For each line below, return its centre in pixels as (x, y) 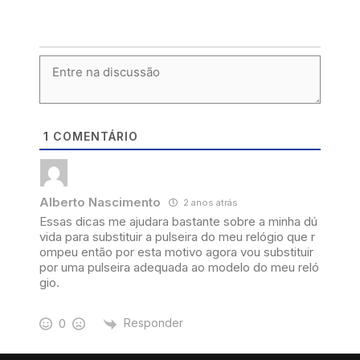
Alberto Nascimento (100, 202)
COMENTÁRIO (94, 136)
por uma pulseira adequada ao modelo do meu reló (179, 267)
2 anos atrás (209, 202)
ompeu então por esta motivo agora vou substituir (176, 252)
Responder (153, 323)
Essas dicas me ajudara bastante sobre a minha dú (178, 221)
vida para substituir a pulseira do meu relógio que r (177, 236)
